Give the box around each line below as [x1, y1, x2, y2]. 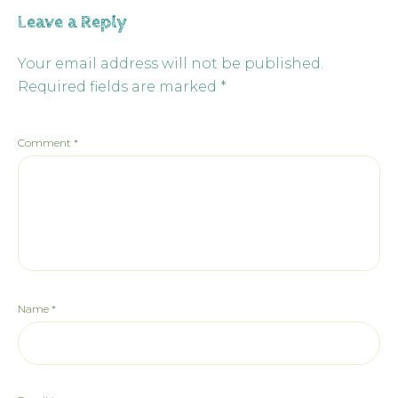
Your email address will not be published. [18, 55, 323, 73]
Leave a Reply [18, 12, 127, 34]
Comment [18, 136, 74, 150]
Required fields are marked [18, 78, 220, 96]
